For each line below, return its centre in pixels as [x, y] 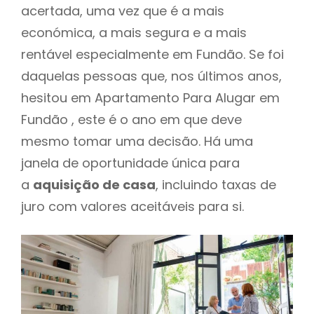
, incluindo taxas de [216, 184]
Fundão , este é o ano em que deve [131, 119]
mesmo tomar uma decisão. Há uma [137, 141]
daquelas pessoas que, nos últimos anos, [151, 76]
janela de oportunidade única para [130, 163]
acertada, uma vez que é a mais [123, 11]
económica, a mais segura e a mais [134, 32]
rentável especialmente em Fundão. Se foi [152, 54]
